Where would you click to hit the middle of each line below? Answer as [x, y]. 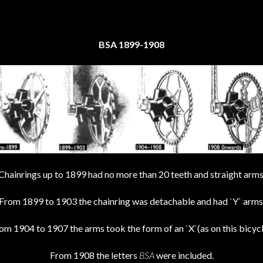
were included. [184, 255]
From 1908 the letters [94, 255]
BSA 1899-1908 [131, 44]
